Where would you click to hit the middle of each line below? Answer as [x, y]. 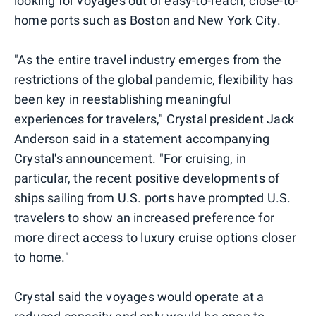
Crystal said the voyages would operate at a [139, 296]
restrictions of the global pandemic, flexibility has [154, 79]
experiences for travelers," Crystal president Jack [154, 119]
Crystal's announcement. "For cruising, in [130, 158]
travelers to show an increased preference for [145, 217]
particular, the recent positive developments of [147, 178]
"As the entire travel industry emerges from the [148, 59]
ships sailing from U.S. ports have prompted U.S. [153, 197]
